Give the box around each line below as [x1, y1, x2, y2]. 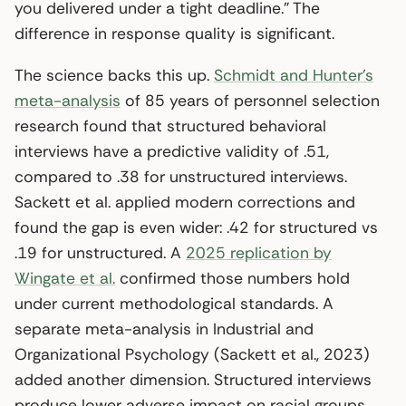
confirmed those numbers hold [115, 267, 350, 288]
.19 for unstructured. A [14, 242, 186, 263]
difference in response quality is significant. [14, 23, 334, 43]
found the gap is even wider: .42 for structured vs [14, 217, 378, 237]
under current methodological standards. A [14, 293, 333, 314]
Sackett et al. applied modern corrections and [14, 191, 355, 212]
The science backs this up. [14, 64, 214, 85]
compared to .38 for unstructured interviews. [14, 166, 347, 187]
